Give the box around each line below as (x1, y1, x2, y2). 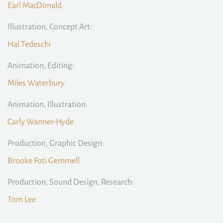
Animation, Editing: (7, 61, 74, 70)
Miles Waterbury (7, 79, 65, 88)
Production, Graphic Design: (7, 139, 104, 148)
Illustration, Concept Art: (7, 22, 92, 31)
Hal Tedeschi (7, 40, 51, 49)
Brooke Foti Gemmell (7, 156, 80, 165)
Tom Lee (7, 195, 36, 204)
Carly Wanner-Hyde (7, 117, 74, 126)
